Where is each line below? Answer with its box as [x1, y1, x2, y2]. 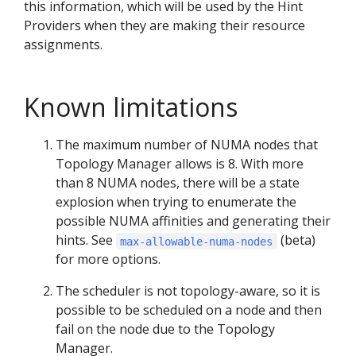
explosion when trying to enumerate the [56, 193, 296, 211]
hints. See [56, 231, 116, 250]
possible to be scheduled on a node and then [56, 301, 322, 319]
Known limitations [24, 90, 238, 125]
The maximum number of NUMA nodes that [56, 136, 318, 154]
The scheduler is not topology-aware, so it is [56, 282, 320, 300]
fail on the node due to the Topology [56, 320, 275, 339]
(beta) [277, 231, 315, 250]
